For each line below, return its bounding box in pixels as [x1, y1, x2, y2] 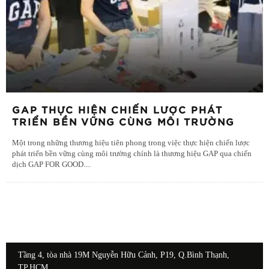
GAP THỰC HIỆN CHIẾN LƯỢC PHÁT [12, 105, 223, 115]
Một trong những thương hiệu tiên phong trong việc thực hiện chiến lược [12, 138, 250, 147]
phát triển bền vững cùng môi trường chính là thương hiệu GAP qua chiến [12, 149, 252, 158]
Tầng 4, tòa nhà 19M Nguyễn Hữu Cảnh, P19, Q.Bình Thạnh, [18, 250, 229, 259]
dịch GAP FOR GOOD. [12, 160, 85, 169]
